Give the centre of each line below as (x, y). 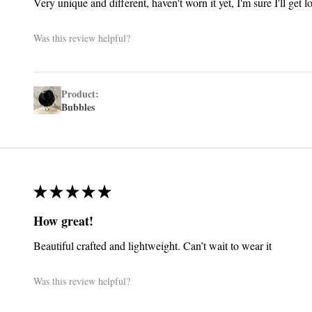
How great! (63, 220)
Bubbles (78, 107)
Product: (81, 93)
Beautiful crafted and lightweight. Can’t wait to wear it (152, 245)
